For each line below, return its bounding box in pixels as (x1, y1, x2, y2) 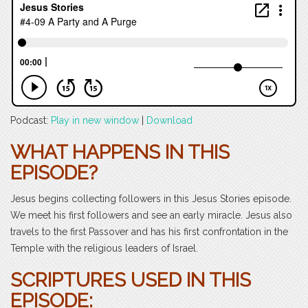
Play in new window (51, 115, 139, 126)
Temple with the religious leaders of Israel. (10, 243, 198, 254)
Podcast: (10, 115, 51, 126)
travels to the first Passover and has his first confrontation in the (10, 226, 288, 238)
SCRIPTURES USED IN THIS (10, 269, 251, 292)
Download (146, 115, 192, 126)
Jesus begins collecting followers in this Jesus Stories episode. (10, 193, 291, 205)
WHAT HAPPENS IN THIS (10, 141, 230, 164)
